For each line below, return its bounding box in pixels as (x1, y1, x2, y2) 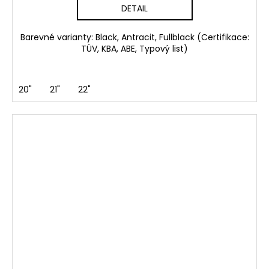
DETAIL (121, 2, 148, 15)
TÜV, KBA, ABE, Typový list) (81, 43, 188, 55)
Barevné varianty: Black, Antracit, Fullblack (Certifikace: (20, 31, 249, 44)
